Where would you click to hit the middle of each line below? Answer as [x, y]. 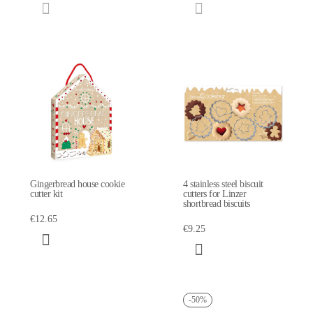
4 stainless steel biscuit [223, 184]
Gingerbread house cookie [77, 184]
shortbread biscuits [217, 203]
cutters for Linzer [214, 194]
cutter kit [46, 194]
